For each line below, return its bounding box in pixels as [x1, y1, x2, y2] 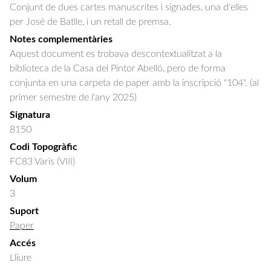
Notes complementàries [10, 34, 113, 44]
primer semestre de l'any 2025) [10, 93, 137, 102]
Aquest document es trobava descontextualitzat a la [10, 49, 222, 59]
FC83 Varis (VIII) [10, 157, 75, 166]
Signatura [10, 110, 50, 120]
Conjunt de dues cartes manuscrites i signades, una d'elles [10, 2, 250, 12]
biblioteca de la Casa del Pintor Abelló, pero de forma [10, 64, 226, 73]
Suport [10, 206, 39, 216]
